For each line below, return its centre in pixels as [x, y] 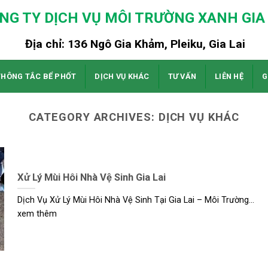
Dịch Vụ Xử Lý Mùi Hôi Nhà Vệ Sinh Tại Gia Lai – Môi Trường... [135, 200]
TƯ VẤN [182, 76]
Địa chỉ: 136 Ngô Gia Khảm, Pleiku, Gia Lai [135, 44]
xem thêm [37, 214]
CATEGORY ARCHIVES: [94, 117]
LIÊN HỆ [229, 76]
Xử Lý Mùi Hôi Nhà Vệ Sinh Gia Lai [91, 177]
